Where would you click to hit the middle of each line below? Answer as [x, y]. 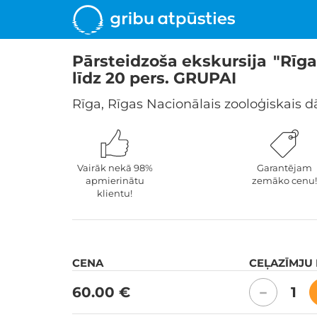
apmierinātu [115, 180]
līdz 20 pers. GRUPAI [154, 78]
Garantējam [284, 167]
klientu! [115, 193]
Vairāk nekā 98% [115, 167]
